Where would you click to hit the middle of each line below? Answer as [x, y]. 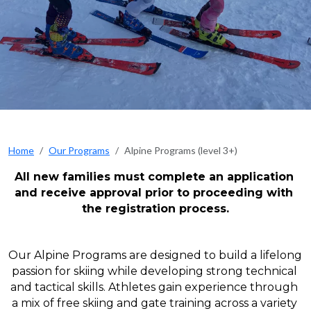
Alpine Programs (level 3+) [181, 150]
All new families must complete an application [154, 177]
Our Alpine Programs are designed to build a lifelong [155, 255]
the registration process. [155, 209]
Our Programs [79, 150]
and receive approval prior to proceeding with [154, 193]
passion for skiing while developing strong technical [154, 271]
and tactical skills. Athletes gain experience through [154, 287]
